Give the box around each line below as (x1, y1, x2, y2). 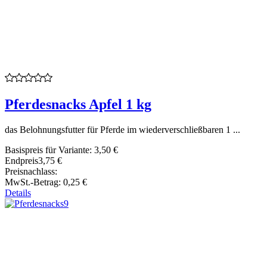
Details (5, 187, 31, 198)
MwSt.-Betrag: (5, 176, 63, 187)
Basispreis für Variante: (5, 144, 94, 155)
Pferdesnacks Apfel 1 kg (5, 96, 151, 112)
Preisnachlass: (5, 166, 57, 176)
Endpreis (5, 155, 38, 166)
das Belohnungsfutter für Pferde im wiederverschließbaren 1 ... (5, 124, 240, 135)
